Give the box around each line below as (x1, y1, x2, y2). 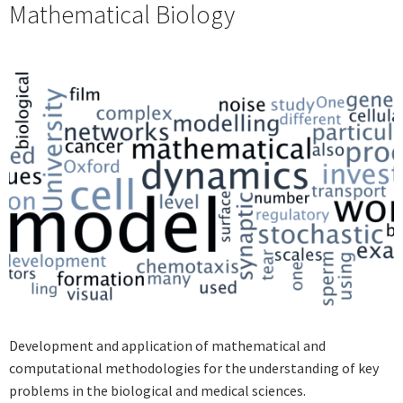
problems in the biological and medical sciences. (9, 381, 306, 399)
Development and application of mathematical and (9, 336, 326, 354)
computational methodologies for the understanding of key (9, 358, 379, 377)
